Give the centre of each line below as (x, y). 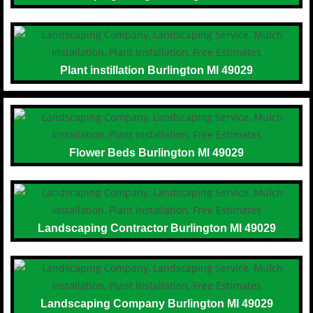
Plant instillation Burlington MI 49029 (156, 70)
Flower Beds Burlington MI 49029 (156, 152)
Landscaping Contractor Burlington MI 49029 (156, 228)
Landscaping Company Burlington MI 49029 (156, 303)
